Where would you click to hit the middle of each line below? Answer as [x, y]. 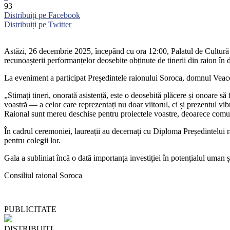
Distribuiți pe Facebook [42, 15]
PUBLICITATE [30, 209]
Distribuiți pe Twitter [38, 25]
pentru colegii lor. [32, 141]
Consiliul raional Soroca [43, 176]
